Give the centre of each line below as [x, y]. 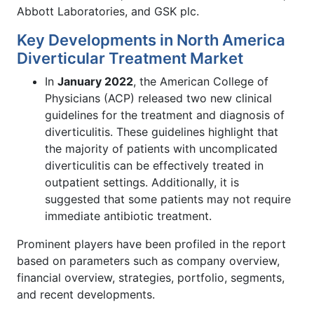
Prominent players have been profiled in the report [151, 244]
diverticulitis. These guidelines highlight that [162, 131]
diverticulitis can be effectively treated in [154, 165]
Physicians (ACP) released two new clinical [158, 98]
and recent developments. [86, 294]
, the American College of [201, 81]
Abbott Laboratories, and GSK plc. [108, 11]
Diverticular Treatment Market [130, 58]
